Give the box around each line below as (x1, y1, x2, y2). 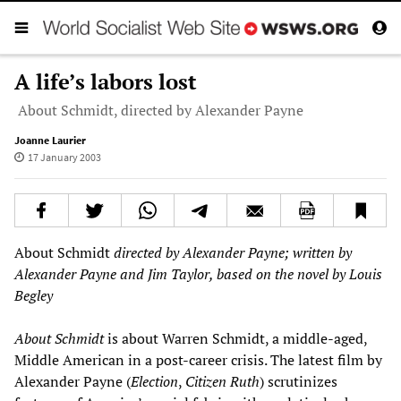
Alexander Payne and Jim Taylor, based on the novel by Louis (14, 263, 382, 284)
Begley (14, 285, 53, 305)
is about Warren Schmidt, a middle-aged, (104, 328, 367, 348)
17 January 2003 (27, 149, 101, 164)
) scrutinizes (260, 371, 337, 391)
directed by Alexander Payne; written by (114, 242, 352, 262)
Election (131, 371, 178, 391)
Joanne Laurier (14, 132, 86, 147)
